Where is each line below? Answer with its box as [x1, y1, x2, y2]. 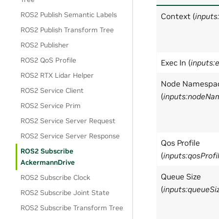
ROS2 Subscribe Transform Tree [21, 203, 124, 212]
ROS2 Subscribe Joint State [21, 188, 110, 197]
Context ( [161, 11, 195, 22]
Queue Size [161, 172, 201, 182]
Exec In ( [161, 58, 191, 68]
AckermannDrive [21, 158, 75, 167]
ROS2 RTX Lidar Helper [21, 71, 94, 80]
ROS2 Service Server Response [21, 131, 120, 140]
